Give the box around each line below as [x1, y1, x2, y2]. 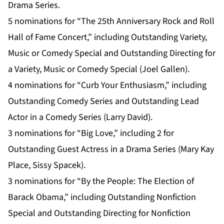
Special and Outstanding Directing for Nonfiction [8, 207, 190, 220]
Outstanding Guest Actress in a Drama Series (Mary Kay [8, 143, 214, 156]
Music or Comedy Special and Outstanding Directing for [8, 47, 215, 60]
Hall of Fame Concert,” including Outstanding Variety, [8, 31, 207, 44]
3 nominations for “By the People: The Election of [8, 175, 194, 188]
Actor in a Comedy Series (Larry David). [8, 111, 152, 124]
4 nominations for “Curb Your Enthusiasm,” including [8, 79, 206, 92]
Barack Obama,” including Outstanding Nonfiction [8, 191, 196, 204]
